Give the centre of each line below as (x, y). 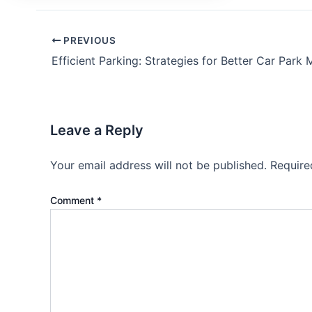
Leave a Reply (97, 130)
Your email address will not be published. (158, 165)
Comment (73, 200)
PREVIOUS (88, 40)
